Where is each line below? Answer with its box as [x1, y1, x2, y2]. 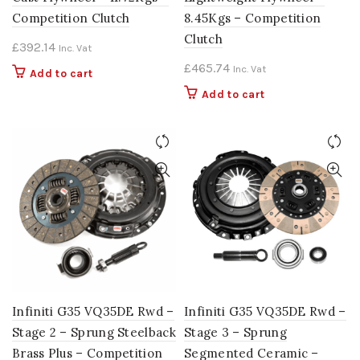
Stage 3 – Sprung [184, 325, 287, 340]
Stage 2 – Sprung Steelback [12, 325, 176, 340]
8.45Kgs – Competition [184, 10, 321, 26]
